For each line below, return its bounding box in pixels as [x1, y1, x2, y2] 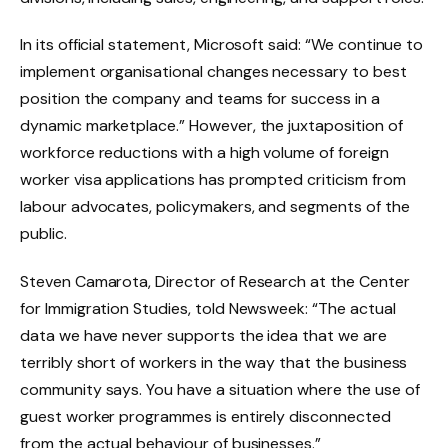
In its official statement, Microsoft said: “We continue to [20, 34, 424, 56]
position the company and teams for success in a [20, 88, 380, 110]
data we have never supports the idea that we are [20, 325, 387, 347]
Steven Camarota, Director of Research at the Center [20, 271, 410, 293]
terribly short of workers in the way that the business [20, 352, 408, 374]
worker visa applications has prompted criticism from [20, 169, 406, 191]
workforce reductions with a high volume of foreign [20, 142, 389, 164]
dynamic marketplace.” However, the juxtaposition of [20, 115, 403, 137]
